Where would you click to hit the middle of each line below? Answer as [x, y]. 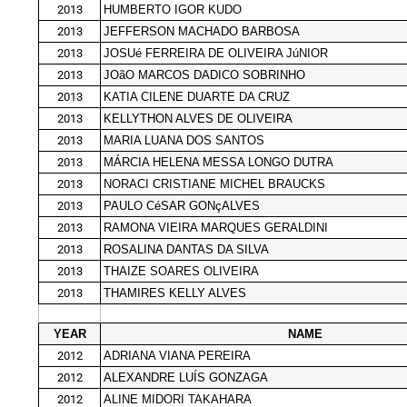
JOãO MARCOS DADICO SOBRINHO [204, 74]
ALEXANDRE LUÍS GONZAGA [186, 377]
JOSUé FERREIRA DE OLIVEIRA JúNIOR [216, 53]
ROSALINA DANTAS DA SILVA [186, 249]
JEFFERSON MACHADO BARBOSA [202, 31]
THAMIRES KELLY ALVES [175, 293]
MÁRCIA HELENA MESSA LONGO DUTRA [218, 162]
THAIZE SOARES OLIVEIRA [181, 271]
